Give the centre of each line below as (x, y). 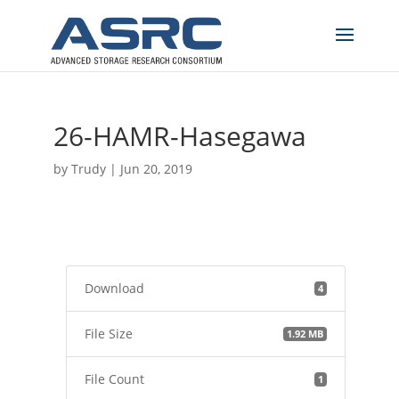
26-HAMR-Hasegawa (179, 136)
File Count (114, 379)
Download (114, 288)
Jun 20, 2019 (156, 169)
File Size (108, 334)
